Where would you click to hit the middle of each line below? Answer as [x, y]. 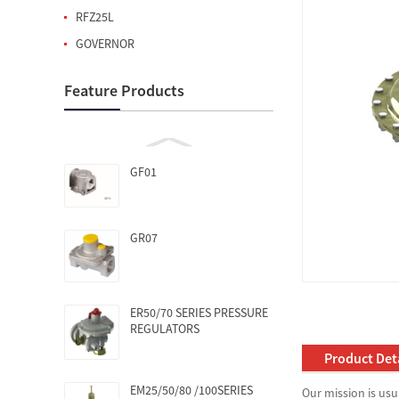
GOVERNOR [105, 44]
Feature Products [124, 90]
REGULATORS [165, 329]
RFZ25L [95, 17]
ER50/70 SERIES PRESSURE [199, 313]
